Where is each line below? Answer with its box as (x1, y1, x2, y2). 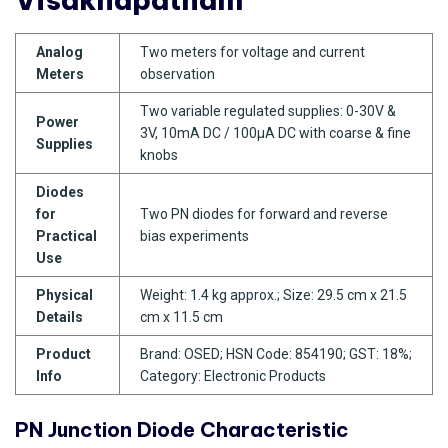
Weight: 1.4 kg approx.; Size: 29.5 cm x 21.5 (140, 286, 407, 303)
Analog (36, 43, 83, 60)
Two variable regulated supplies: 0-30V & (140, 102, 396, 119)
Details (36, 308, 83, 325)
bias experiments (140, 227, 249, 244)
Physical (36, 286, 93, 303)
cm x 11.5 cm (140, 308, 223, 325)
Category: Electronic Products (140, 367, 326, 384)
